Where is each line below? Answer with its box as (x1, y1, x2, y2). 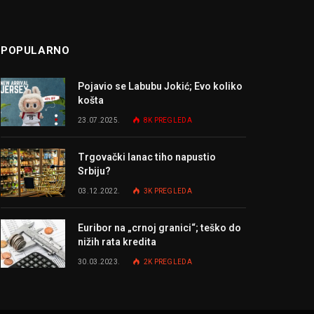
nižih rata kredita (78, 236, 156, 248)
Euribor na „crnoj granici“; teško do (78, 222, 241, 234)
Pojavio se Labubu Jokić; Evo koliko (78, 81, 243, 93)
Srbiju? (78, 165, 111, 177)
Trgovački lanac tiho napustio (78, 151, 216, 163)
